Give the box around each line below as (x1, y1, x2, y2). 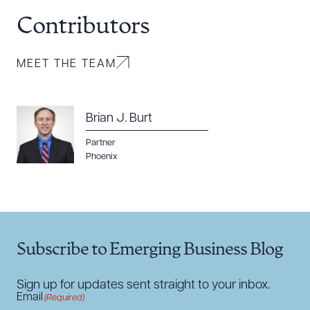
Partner (86, 138, 116, 147)
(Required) (44, 293, 84, 302)
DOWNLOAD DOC (38, 58, 145, 70)
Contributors (17, 15, 149, 39)
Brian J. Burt (86, 112, 152, 125)
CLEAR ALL (116, 30, 187, 42)
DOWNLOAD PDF (167, 58, 272, 70)
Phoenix (86, 152, 118, 161)
